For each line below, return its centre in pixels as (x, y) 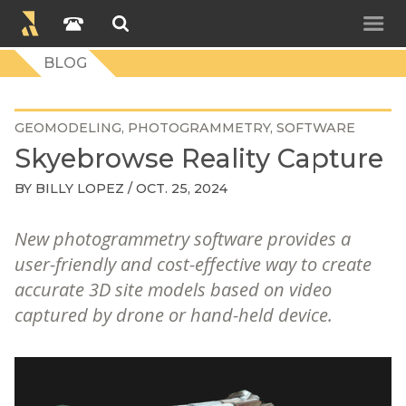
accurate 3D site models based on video (173, 290)
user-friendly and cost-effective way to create (193, 264)
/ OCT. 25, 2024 (176, 188)
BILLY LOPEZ (80, 188)
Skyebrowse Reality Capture (199, 158)
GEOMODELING (68, 128)
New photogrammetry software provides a (183, 239)
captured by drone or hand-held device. (174, 315)
